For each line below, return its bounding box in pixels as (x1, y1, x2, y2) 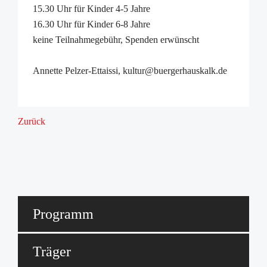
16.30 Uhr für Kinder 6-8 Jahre (33, 19, 150, 29)
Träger (33, 244, 71, 259)
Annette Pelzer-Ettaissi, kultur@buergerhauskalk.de (33, 66, 227, 76)
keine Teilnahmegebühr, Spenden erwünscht (33, 35, 199, 45)
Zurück (18, 116, 45, 126)
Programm (33, 206, 94, 222)
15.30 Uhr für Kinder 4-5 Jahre (33, 4, 150, 14)
